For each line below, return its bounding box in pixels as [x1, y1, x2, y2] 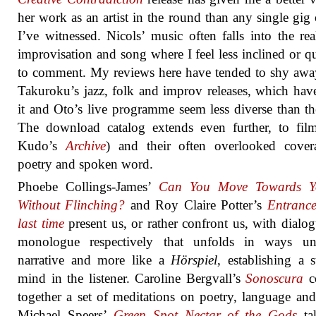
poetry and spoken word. [18, 157, 153, 171]
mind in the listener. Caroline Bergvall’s [18, 271, 246, 286]
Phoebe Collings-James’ [18, 179, 159, 194]
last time [18, 216, 64, 231]
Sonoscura [245, 271, 304, 286]
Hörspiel [171, 253, 218, 267]
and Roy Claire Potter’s [125, 197, 267, 212]
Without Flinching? [18, 197, 126, 212]
